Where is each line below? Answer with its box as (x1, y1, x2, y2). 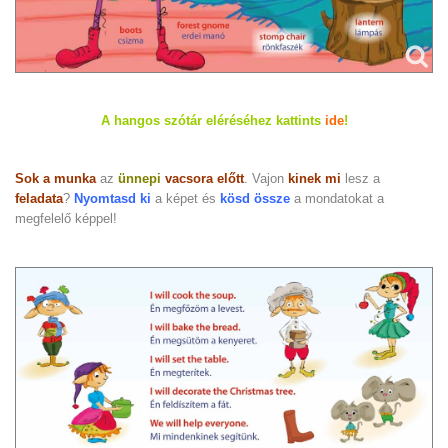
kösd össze (220, 190, 290, 206)
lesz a (345, 170, 380, 186)
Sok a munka (15, 170, 100, 186)
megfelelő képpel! (15, 210, 117, 226)
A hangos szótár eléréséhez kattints (100, 112, 325, 128)
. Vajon (244, 170, 288, 186)
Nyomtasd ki (74, 190, 155, 206)
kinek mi (288, 170, 341, 186)
